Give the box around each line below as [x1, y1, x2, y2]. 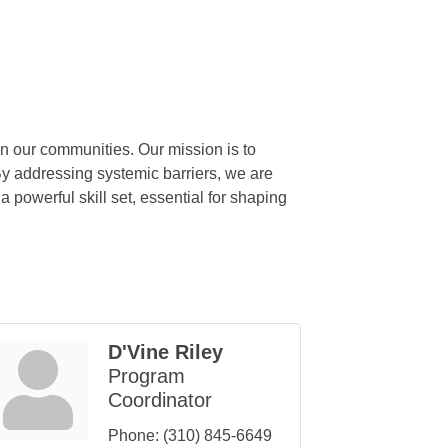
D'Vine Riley [108, 341, 223, 364]
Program [108, 365, 185, 388]
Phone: [108, 427, 159, 445]
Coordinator [108, 389, 212, 412]
